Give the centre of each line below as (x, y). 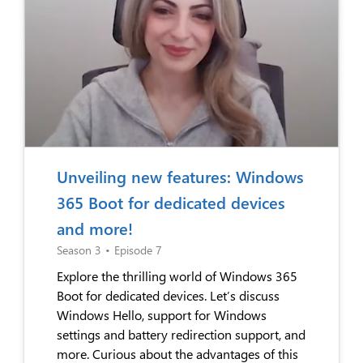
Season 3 (79, 250)
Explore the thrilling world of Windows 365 (177, 275)
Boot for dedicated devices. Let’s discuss (168, 295)
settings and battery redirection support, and (181, 334)
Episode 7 (138, 250)
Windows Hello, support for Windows (162, 314)
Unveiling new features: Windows (180, 176)
